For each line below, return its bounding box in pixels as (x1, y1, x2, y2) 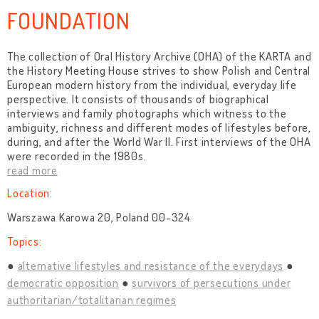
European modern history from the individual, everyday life (7, 78, 297, 92)
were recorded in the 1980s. (7, 149, 147, 163)
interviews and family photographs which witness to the (7, 106, 287, 120)
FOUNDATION (7, 6, 130, 35)
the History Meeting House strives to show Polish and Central (7, 63, 310, 78)
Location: (7, 186, 53, 200)
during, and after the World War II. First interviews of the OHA (7, 135, 311, 149)
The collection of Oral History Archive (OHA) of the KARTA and (7, 49, 312, 63)
